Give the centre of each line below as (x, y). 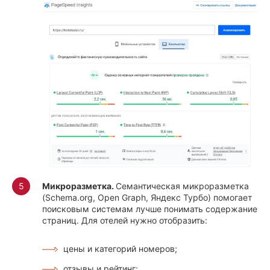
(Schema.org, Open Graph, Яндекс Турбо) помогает (147, 197)
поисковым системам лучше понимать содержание (150, 209)
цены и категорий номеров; (120, 248)
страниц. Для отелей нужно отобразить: (125, 220)
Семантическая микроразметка (182, 186)
